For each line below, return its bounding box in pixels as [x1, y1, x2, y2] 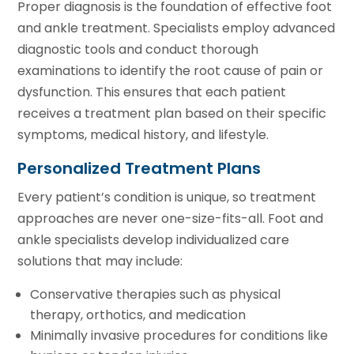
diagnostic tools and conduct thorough [17, 40, 259, 58]
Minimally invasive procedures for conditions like [30, 326, 329, 345]
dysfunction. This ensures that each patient [17, 82, 287, 101]
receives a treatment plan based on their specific [17, 104, 327, 122]
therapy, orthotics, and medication [30, 305, 247, 324]
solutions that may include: [17, 251, 183, 270]
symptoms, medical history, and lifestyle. [17, 125, 269, 144]
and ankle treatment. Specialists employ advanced [17, 18, 336, 37]
